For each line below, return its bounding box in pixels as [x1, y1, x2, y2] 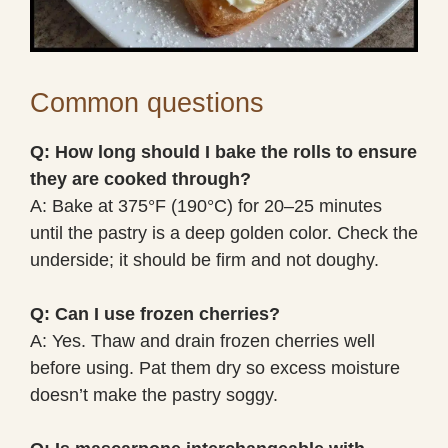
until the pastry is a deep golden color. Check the [30, 222, 418, 243]
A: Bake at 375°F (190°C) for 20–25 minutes [30, 195, 382, 216]
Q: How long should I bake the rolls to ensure [30, 141, 417, 162]
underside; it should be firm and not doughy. [30, 249, 379, 270]
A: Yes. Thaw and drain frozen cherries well [30, 330, 375, 351]
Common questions [30, 87, 264, 118]
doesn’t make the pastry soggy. [30, 384, 278, 405]
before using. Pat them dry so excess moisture [30, 357, 400, 378]
